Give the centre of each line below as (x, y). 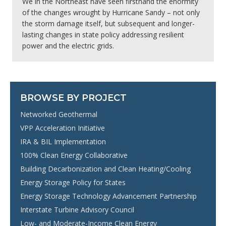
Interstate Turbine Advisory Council (77, 209)
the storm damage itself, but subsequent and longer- (108, 23)
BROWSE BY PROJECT (73, 98)
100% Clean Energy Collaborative (74, 155)
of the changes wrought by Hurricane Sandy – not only (111, 12)
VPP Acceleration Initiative (63, 128)
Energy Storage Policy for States (73, 182)
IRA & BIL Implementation (63, 141)
